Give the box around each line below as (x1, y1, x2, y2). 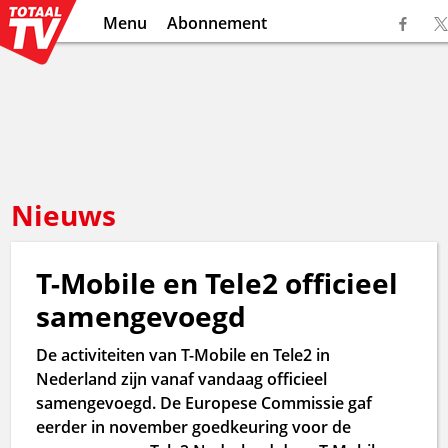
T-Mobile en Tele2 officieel (36, 264, 399, 302)
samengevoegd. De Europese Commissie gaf (36, 392, 373, 414)
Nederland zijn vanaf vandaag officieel (36, 368, 328, 390)
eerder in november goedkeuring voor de (36, 416, 352, 438)
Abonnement (166, 12, 267, 34)
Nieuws (11, 196, 117, 234)
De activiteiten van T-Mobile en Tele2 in (36, 344, 331, 366)
